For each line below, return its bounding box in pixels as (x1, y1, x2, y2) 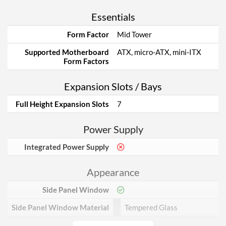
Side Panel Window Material (12, 203, 109, 212)
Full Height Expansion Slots (16, 99, 109, 108)
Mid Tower (117, 30, 152, 39)
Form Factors (64, 56, 109, 66)
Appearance (87, 166, 139, 178)
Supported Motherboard (25, 47, 109, 56)
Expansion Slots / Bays (64, 80, 162, 92)
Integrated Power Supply (24, 142, 109, 151)
